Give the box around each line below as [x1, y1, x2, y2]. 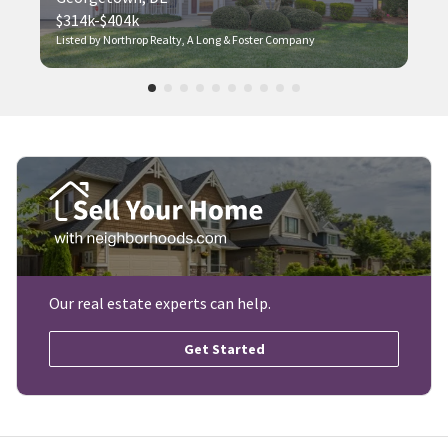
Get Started [183, 340, 265, 359]
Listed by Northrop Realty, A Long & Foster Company [56, 32, 315, 48]
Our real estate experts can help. [49, 293, 271, 314]
